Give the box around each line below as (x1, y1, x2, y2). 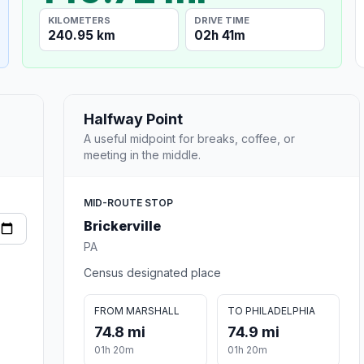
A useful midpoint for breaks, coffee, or (84, 131, 295, 145)
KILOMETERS (48, 14, 111, 26)
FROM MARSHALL (94, 304, 180, 317)
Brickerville (84, 217, 161, 234)
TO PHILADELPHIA (227, 304, 315, 317)
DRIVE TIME (194, 14, 250, 26)
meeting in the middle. (84, 147, 201, 162)
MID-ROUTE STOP (84, 196, 173, 209)
